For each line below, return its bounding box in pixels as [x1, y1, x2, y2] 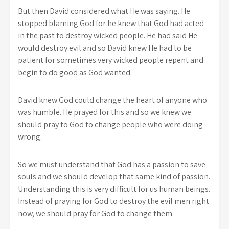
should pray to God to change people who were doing [18, 119, 203, 130]
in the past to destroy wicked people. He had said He [18, 30, 197, 41]
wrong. [18, 131, 42, 142]
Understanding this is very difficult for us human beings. [18, 183, 210, 194]
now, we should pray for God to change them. [18, 208, 174, 219]
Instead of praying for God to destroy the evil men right [18, 195, 209, 207]
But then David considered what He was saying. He [18, 5, 190, 16]
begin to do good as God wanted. [18, 66, 132, 78]
